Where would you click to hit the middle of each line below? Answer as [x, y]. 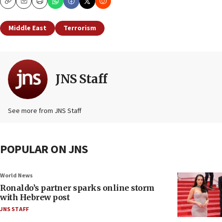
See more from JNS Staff [45, 111]
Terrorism [80, 28]
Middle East [28, 28]
